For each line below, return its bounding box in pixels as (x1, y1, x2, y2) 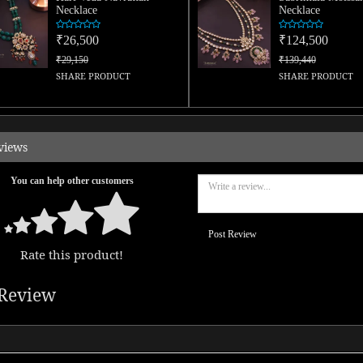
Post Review (208, 228, 258, 240)
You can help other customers (10, 175, 134, 186)
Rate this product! (20, 246, 124, 263)
